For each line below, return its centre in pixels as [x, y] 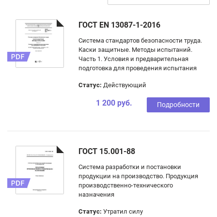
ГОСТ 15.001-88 [107, 151]
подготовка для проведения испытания [138, 68]
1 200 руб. [114, 103]
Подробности [178, 105]
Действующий [124, 85]
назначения [96, 194]
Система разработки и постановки [130, 167]
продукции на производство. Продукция [138, 176]
